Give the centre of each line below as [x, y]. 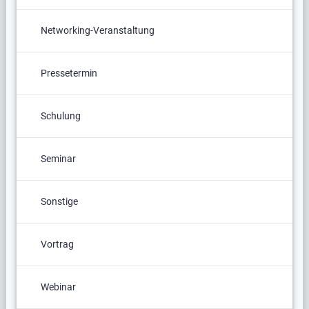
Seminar [58, 159]
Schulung [60, 116]
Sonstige [59, 202]
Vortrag [57, 245]
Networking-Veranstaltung [97, 31]
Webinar [58, 287]
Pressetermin [69, 73]
